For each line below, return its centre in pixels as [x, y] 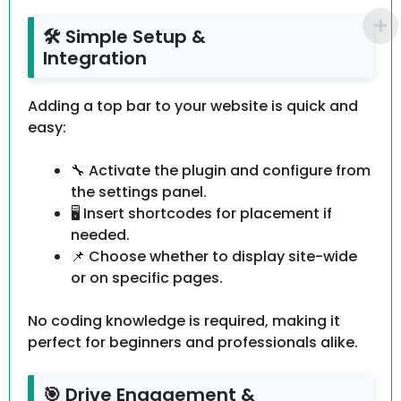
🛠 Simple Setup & [124, 37]
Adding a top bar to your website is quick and [193, 107]
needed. [100, 235]
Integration [95, 59]
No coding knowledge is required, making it [184, 321]
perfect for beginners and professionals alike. [193, 343]
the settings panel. [139, 192]
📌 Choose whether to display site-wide [214, 257]
